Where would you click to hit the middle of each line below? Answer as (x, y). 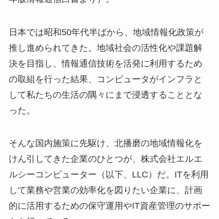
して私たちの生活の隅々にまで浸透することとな (105, 95)
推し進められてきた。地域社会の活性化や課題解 (105, 48)
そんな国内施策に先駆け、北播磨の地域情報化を (105, 143)
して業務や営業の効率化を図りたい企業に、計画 (105, 190)
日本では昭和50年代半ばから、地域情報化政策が (106, 32)
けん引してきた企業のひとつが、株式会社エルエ (105, 159)
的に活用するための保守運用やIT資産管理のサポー (109, 206)
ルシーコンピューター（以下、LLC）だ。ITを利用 (109, 175)
